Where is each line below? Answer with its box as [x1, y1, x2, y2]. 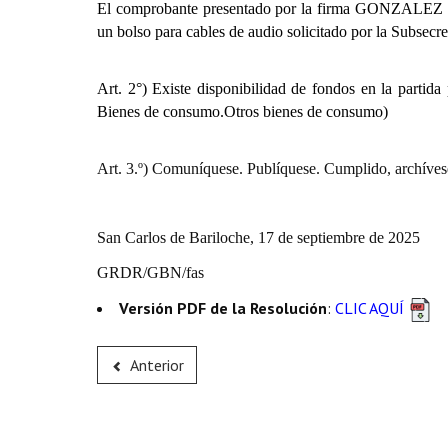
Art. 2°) [97, 80, 153, 97]
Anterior [129, 355, 184, 375]
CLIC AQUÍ [335, 298, 404, 318]
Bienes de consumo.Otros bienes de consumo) [97, 103, 388, 120]
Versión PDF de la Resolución [119, 298, 327, 318]
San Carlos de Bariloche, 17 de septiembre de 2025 [97, 229, 420, 246]
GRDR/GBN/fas [97, 264, 204, 281]
